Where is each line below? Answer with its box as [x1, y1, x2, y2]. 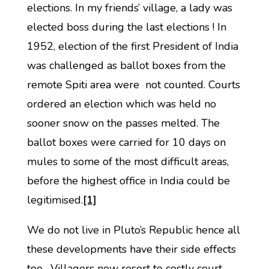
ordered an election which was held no [26, 97, 216, 111]
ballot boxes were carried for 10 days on [26, 135, 226, 150]
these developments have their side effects [26, 242, 236, 256]
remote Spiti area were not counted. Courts [26, 77, 240, 92]
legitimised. [26, 193, 83, 207]
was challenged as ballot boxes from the [26, 58, 226, 73]
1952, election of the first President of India [26, 39, 241, 53]
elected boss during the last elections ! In [26, 20, 226, 34]
